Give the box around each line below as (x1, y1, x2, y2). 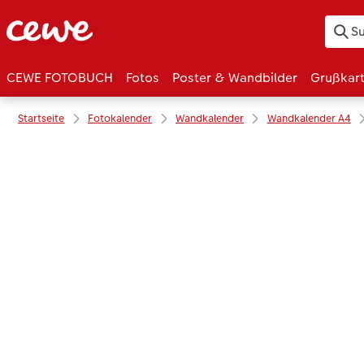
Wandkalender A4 (266, 110, 351, 126)
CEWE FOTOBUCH (6, 68, 113, 88)
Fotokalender (88, 110, 153, 126)
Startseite (18, 110, 65, 126)
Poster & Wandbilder (172, 68, 297, 88)
